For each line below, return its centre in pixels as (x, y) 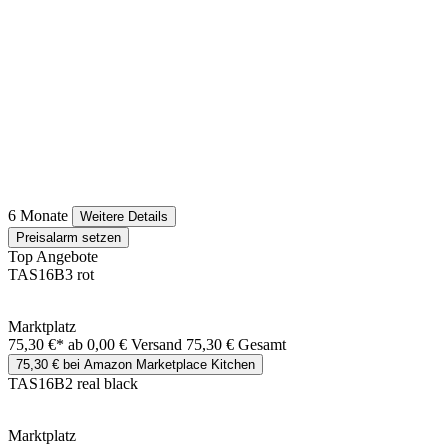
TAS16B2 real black (73, 384)
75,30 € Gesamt (236, 345)
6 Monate (38, 216)
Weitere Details (124, 217)
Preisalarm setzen (68, 238)
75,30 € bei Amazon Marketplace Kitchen (135, 365)
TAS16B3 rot (51, 275)
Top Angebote (53, 257)
